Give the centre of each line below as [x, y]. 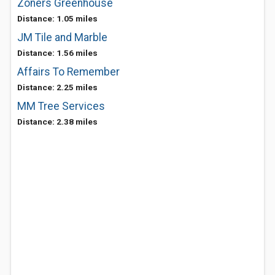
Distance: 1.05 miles [57, 18]
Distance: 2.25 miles [57, 87]
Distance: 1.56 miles [57, 53]
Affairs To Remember [68, 72]
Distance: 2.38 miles [57, 122]
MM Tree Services [61, 106]
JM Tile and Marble [62, 37]
